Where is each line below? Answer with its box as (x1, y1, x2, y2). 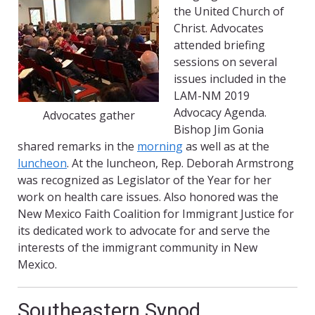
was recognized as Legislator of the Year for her (18, 172, 271, 188)
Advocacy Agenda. (174, 105, 266, 121)
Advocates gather (42, 108, 135, 124)
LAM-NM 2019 (174, 88, 250, 104)
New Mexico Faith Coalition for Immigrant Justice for (18, 206, 294, 222)
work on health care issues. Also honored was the (18, 189, 278, 205)
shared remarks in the (18, 139, 137, 155)
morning (137, 139, 183, 155)
